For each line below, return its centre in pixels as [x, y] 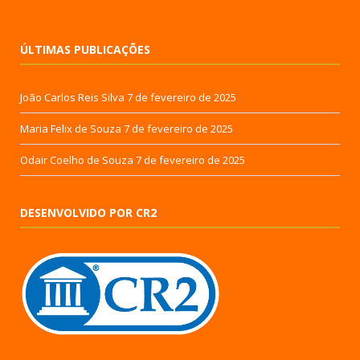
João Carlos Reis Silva [72, 97]
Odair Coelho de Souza [77, 160]
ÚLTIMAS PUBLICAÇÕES [85, 49]
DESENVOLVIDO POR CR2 [88, 212]
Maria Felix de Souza [71, 128]
